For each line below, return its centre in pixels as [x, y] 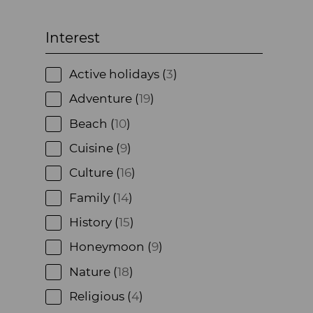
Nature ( [93, 271]
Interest [73, 38]
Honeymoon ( [110, 247]
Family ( [93, 197]
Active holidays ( [117, 74]
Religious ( [100, 297]
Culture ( [94, 173]
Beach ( [92, 123]
